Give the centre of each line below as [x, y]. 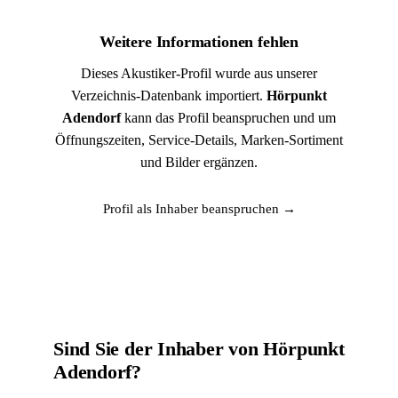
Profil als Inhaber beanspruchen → [199, 209]
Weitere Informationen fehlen [199, 42]
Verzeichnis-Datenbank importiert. [169, 96]
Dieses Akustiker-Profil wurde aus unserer [199, 73]
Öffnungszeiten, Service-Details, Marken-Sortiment [199, 140]
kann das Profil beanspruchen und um [228, 118]
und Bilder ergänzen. [199, 162]
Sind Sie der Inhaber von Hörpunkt [199, 349]
